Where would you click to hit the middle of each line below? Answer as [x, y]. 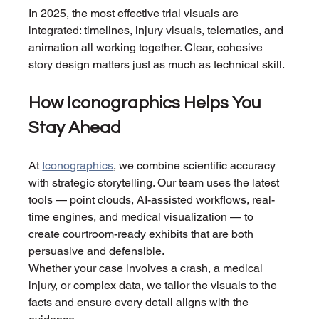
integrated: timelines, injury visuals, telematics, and [158, 31]
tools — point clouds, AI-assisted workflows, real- [152, 200]
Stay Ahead [75, 128]
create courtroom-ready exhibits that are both [143, 234]
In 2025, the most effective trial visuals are [135, 14]
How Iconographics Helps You [147, 103]
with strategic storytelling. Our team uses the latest [156, 183]
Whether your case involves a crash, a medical [147, 268]
